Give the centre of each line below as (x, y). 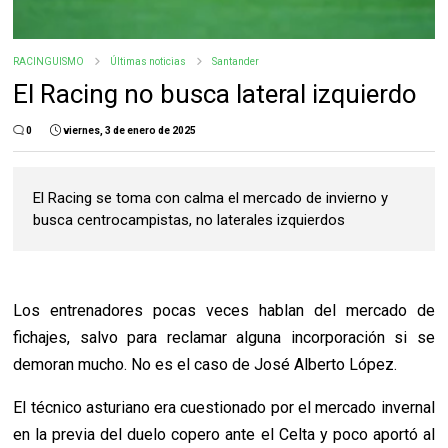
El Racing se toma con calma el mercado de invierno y (211, 198)
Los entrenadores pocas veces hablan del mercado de (224, 311)
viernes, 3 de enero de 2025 (130, 131)
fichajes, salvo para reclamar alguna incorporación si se (224, 338)
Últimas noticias (148, 62)
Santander (236, 62)
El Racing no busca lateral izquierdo (215, 94)
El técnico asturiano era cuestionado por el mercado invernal (224, 408)
